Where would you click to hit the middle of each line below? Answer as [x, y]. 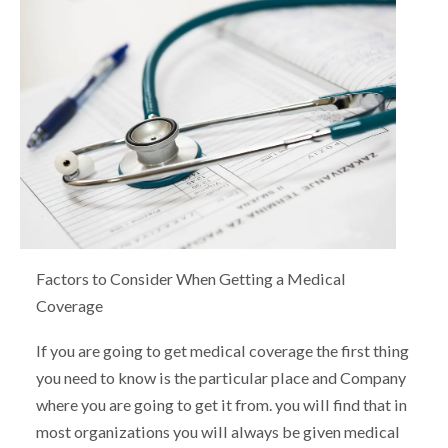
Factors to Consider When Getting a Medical [190, 279]
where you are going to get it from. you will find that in [221, 404]
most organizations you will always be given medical [217, 431]
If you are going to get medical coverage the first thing [222, 350]
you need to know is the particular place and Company [220, 377]
